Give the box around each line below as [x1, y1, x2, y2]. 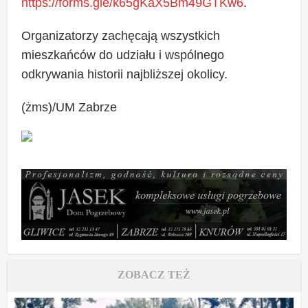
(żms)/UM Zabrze [21, 100, 118, 114]
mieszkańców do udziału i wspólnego [21, 47, 225, 62]
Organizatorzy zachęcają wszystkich [21, 28, 221, 43]
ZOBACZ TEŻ [118, 268, 190, 280]
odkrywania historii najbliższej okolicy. [21, 67, 228, 81]
